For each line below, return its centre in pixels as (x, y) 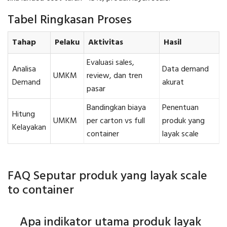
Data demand (185, 69)
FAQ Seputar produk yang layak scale (107, 176)
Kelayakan (29, 127)
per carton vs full (116, 121)
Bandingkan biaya (116, 108)
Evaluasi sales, (110, 63)
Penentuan (180, 108)
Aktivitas (106, 42)
